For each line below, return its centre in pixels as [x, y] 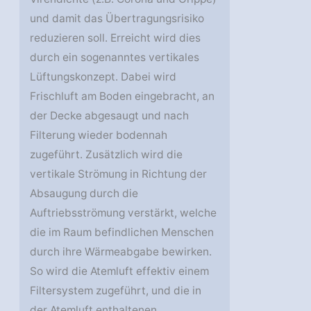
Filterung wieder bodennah [99, 135]
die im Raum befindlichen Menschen [122, 232]
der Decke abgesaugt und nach [110, 115]
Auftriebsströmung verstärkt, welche [124, 212]
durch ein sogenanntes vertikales [115, 57]
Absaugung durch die [84, 193]
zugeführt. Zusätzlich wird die [107, 154]
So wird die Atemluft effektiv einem [120, 271]
